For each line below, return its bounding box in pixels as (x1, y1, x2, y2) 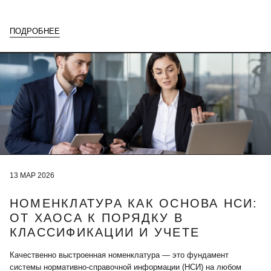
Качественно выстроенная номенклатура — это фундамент (10, 250, 229, 260)
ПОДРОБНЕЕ (10, 27, 60, 36)
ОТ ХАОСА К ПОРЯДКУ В (10, 211, 183, 225)
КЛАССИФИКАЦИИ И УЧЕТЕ (10, 226, 200, 240)
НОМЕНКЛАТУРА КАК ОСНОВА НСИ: (10, 197, 258, 211)
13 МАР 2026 (10, 171, 54, 180)
